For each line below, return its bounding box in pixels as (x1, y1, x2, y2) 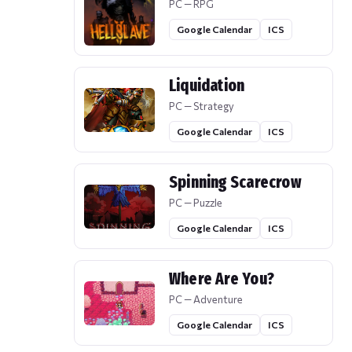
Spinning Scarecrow (169, 172, 302, 193)
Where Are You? (169, 269, 274, 290)
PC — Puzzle (169, 196, 222, 210)
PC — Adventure (169, 293, 243, 306)
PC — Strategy (169, 100, 234, 113)
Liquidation (169, 75, 245, 97)
